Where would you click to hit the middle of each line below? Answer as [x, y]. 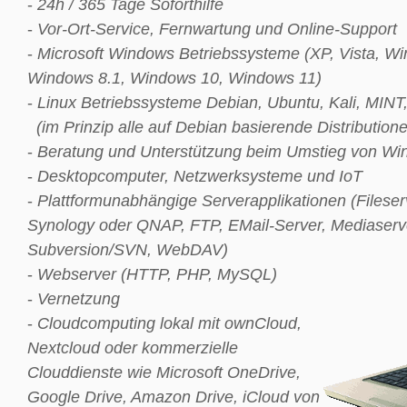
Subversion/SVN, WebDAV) [128, 249]
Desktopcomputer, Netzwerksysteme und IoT [200, 176]
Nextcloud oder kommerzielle [133, 347]
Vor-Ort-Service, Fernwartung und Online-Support [217, 29]
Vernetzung [79, 298]
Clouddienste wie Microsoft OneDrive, [164, 372]
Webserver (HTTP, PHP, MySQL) [157, 274]
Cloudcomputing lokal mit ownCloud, [169, 323]
